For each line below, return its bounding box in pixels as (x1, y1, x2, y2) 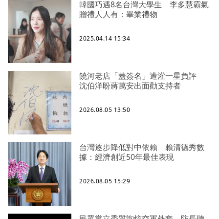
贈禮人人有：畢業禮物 (79, 9, 157, 20)
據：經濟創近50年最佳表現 (79, 152, 174, 163)
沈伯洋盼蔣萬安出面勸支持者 (79, 80, 181, 91)
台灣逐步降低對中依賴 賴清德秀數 (79, 142, 204, 153)
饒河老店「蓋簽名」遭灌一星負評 (79, 70, 204, 82)
